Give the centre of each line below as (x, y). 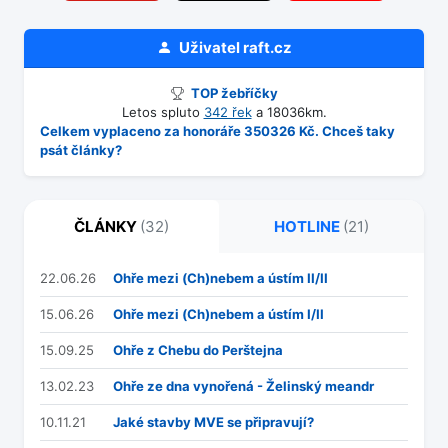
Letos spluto (162, 112)
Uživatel (209, 48)
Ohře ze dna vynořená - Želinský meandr (243, 386)
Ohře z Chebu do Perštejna (198, 350)
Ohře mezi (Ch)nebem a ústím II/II (220, 278)
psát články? (81, 150)
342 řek (227, 112)
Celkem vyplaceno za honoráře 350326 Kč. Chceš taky (217, 131)
